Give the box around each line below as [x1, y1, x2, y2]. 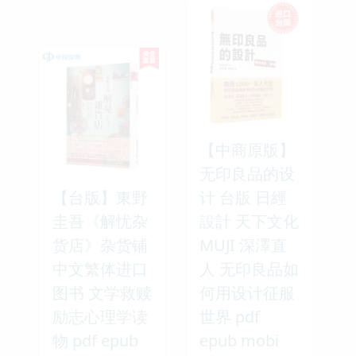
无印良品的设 [199, 162, 295, 184]
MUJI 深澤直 [199, 234, 287, 256]
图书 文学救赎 [52, 281, 152, 304]
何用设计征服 [199, 281, 295, 304]
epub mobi [199, 329, 279, 351]
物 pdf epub [52, 329, 138, 351]
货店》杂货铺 [52, 234, 148, 256]
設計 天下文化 [199, 210, 299, 232]
